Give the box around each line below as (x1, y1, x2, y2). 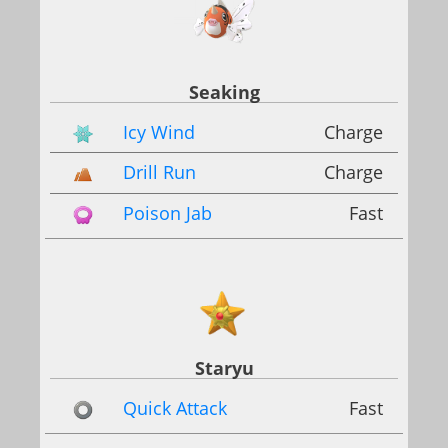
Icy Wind (123, 120, 195, 145)
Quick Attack (123, 395, 227, 420)
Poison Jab (123, 200, 212, 225)
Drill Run (123, 160, 196, 185)
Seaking (188, 80, 260, 105)
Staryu (194, 355, 254, 380)
